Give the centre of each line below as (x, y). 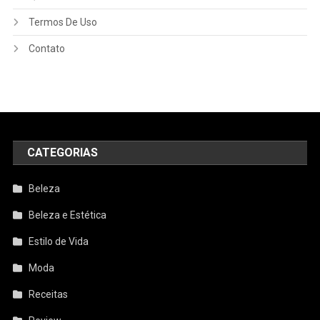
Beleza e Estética (68, 215)
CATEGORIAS (63, 153)
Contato (46, 49)
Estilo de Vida (59, 242)
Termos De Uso (62, 22)
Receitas (49, 295)
